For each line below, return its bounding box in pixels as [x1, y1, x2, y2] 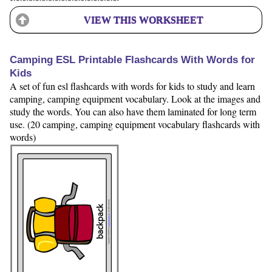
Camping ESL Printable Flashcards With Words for [10, 53, 255, 66]
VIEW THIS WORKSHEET [83, 14, 203, 25]
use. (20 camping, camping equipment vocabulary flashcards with [10, 117, 260, 131]
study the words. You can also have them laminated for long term [10, 104, 256, 118]
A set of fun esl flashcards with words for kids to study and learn [10, 79, 255, 92]
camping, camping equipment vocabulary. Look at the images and [10, 92, 260, 105]
